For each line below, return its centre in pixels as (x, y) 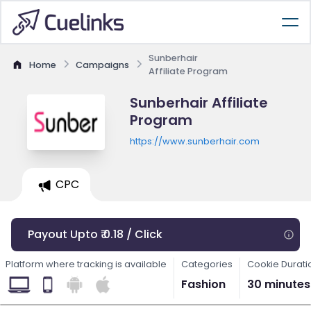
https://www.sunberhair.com (194, 141)
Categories (207, 264)
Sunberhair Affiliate (199, 103)
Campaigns (102, 65)
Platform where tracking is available (86, 264)
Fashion (203, 284)
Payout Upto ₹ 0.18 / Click (95, 234)
